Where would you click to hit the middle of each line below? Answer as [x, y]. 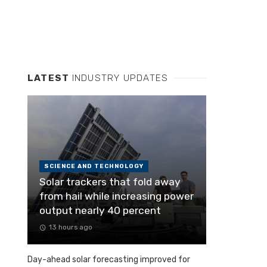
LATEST [50, 78]
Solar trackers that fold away [110, 182]
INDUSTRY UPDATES [120, 78]
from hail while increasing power [117, 196]
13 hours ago [70, 227]
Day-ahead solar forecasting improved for [109, 260]
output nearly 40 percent [100, 211]
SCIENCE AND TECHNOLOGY [94, 167]
